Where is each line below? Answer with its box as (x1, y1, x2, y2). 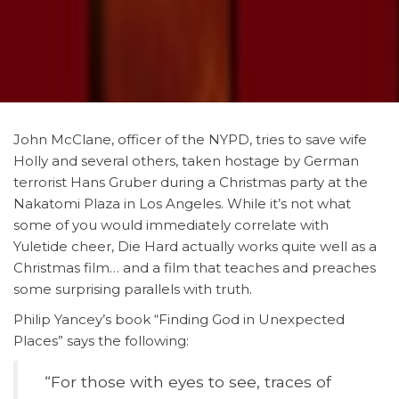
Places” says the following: (13, 332, 189, 349)
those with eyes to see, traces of (81, 372, 331, 391)
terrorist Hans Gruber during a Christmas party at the (13, 174, 368, 191)
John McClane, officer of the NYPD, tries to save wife (13, 131, 367, 148)
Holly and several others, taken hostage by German (13, 152, 359, 169)
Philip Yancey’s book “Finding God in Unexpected (13, 311, 345, 328)
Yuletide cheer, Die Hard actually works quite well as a (13, 238, 377, 255)
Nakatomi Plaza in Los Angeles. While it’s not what (13, 195, 351, 212)
